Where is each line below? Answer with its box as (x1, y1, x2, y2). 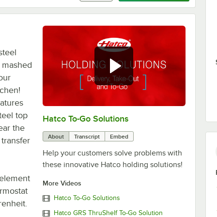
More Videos (42, 179, 81, 187)
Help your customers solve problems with (42, 148, 182, 157)
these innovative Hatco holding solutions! (42, 160, 183, 169)
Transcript (74, 133, 100, 140)
